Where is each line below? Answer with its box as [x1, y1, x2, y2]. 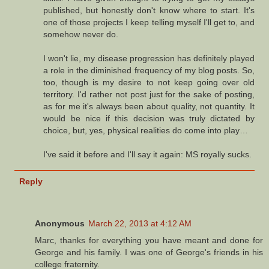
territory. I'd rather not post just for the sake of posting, [43, 89, 255, 99]
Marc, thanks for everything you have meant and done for [35, 235, 263, 246]
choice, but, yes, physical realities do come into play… [43, 125, 249, 135]
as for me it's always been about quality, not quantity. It [43, 101, 255, 111]
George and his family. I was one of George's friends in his [35, 247, 263, 258]
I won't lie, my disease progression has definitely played [43, 53, 255, 63]
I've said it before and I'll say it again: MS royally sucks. [43, 149, 252, 159]
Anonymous [35, 219, 85, 229]
